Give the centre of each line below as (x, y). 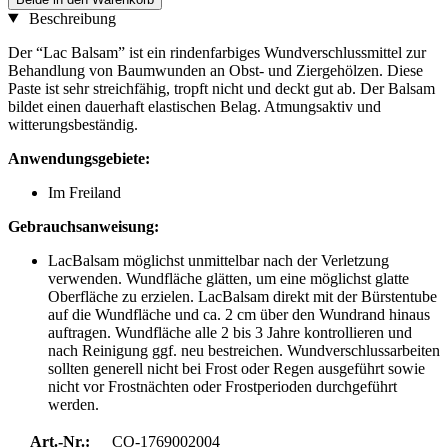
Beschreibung (70, 18)
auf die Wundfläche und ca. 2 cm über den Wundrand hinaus (239, 314)
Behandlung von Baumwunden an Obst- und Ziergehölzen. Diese (215, 70)
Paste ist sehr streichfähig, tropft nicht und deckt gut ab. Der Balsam (221, 88)
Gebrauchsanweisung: (83, 226)
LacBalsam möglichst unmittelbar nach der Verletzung (218, 260)
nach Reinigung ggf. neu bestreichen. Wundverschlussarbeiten (244, 350)
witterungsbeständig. (73, 124)
